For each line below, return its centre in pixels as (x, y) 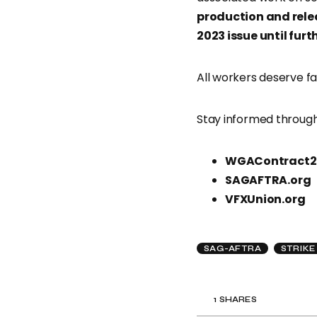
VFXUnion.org (265, 200)
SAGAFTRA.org (268, 180)
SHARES (238, 299)
